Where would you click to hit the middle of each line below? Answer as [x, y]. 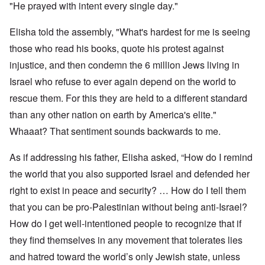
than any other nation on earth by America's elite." [114, 115]
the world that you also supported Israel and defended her [130, 174]
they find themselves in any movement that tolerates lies [126, 240]
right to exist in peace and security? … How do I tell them [128, 190]
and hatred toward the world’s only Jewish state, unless [125, 257]
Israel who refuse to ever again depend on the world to [123, 82]
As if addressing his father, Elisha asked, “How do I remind [131, 157]
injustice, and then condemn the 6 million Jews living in [125, 65]
